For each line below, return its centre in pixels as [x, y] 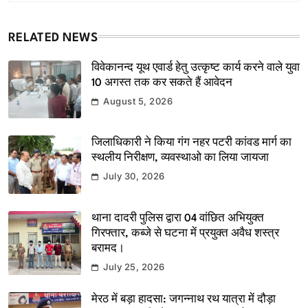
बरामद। [108, 249]
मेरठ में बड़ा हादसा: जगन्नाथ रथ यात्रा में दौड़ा [184, 300]
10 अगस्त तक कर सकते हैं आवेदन [162, 83]
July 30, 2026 [134, 176]
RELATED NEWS [53, 38]
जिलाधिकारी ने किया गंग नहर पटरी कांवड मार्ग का [191, 143]
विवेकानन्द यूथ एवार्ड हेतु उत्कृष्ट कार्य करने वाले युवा [196, 68]
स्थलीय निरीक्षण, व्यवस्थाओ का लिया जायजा [180, 158]
